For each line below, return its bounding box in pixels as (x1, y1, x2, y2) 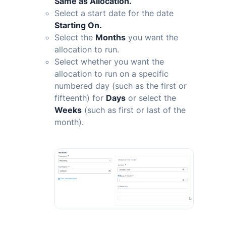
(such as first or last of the (82, 105, 186, 116)
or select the (126, 93, 176, 103)
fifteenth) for (54, 93, 106, 103)
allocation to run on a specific (54, 69, 168, 79)
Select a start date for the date (54, 8, 174, 19)
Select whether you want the (54, 56, 164, 67)
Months (95, 32, 126, 43)
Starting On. (54, 20, 102, 31)
